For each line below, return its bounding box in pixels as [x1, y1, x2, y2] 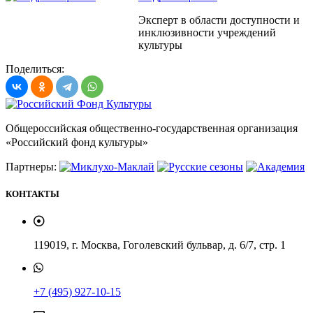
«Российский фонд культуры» [6, 136, 148, 148]
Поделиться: [6, 62, 64, 75]
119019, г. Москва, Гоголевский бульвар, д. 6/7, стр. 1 [34, 238, 286, 251]
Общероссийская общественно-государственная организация [6, 122, 298, 134]
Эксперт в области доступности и [138, 13, 300, 26]
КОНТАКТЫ [6, 188, 59, 199]
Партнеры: [6, 160, 59, 173]
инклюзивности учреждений [138, 26, 276, 38]
